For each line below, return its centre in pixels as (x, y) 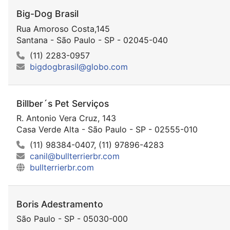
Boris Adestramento (60, 204)
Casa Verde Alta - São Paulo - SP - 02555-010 (107, 129)
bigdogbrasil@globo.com (79, 66)
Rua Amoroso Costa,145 (63, 28)
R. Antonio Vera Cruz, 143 (66, 118)
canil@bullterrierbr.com (75, 156)
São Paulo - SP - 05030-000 (72, 219)
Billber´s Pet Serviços (63, 103)
